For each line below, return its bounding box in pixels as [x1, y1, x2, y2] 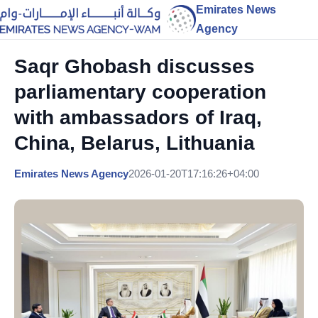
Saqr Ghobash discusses [14, 55, 255, 77]
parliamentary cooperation [14, 81, 266, 103]
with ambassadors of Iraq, [14, 106, 262, 128]
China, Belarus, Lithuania [14, 132, 255, 154]
